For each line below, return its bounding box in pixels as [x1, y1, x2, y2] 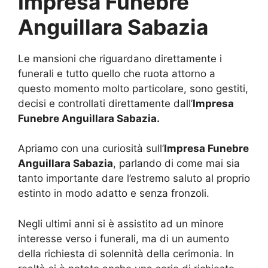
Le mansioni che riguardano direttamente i [18, 52, 222, 65]
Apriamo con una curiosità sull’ [18, 142, 164, 155]
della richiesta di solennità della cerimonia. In [18, 247, 234, 260]
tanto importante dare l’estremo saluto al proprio [18, 172, 250, 185]
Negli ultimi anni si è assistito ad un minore [18, 217, 224, 230]
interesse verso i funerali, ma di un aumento [18, 232, 229, 245]
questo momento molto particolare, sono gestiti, [18, 82, 248, 95]
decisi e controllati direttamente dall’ [18, 97, 193, 109]
